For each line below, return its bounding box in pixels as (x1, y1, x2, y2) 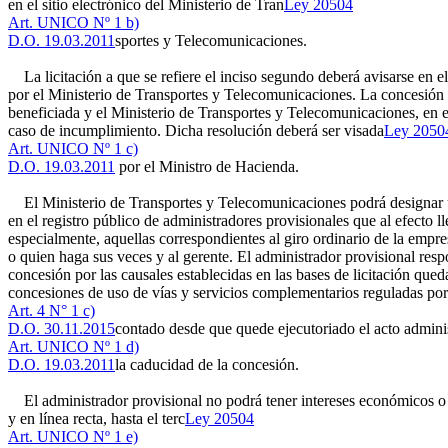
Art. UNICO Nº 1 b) (8, 14, 139, 31)
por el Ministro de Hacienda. (115, 158, 299, 175)
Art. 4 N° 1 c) (8, 302, 95, 319)
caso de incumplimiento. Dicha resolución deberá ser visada (8, 122, 384, 139)
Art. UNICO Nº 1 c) (8, 140, 138, 157)
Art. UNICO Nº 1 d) (8, 338, 139, 355)
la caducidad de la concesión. (115, 356, 299, 373)
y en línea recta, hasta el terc (8, 410, 185, 427)
